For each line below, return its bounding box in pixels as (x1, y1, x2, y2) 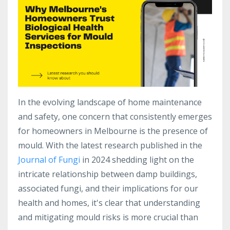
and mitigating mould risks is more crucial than (18, 211, 198, 223)
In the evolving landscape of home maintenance (18, 96, 202, 108)
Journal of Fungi (18, 154, 80, 165)
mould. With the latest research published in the (18, 139, 202, 151)
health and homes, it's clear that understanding (18, 197, 200, 208)
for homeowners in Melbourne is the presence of (18, 125, 208, 137)
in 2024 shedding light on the (80, 154, 194, 165)
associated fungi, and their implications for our (18, 182, 198, 194)
